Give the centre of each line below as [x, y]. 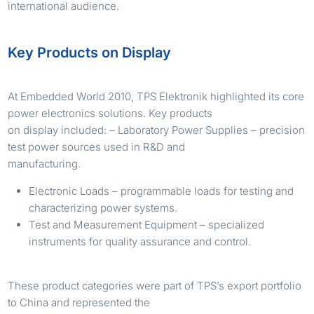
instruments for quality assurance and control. [140, 241]
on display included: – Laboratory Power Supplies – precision [157, 130]
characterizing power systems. [103, 207]
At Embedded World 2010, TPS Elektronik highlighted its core [156, 96]
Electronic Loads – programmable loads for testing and [162, 191]
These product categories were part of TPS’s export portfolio [155, 285]
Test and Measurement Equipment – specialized [147, 224]
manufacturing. [45, 163]
